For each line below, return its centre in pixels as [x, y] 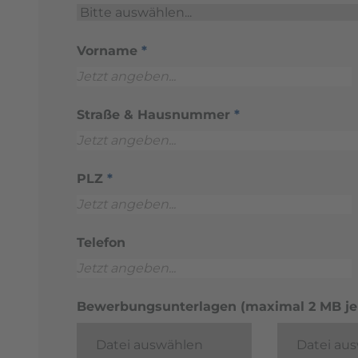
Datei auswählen [149, 344]
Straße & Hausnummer [155, 114]
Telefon [101, 242]
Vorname [109, 50]
